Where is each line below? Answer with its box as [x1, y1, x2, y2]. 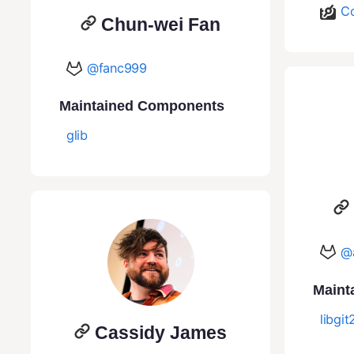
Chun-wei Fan [101, 14, 220, 36]
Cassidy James [95, 322, 227, 344]
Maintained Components [59, 98, 224, 115]
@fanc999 [87, 60, 147, 77]
